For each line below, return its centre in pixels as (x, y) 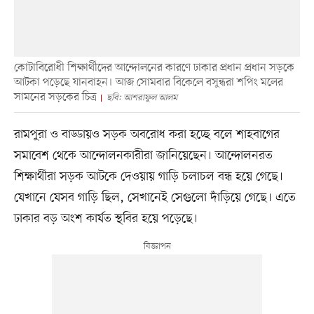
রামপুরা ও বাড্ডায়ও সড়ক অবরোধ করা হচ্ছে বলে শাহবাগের (146, 135)
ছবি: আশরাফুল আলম (142, 98)
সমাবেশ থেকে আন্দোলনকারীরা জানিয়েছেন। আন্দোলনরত (143, 156)
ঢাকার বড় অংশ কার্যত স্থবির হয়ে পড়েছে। (105, 219)
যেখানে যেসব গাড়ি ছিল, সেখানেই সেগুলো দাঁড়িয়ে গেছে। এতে (155, 198)
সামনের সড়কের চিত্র (55, 98)
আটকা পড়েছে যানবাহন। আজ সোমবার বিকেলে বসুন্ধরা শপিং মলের (148, 83)
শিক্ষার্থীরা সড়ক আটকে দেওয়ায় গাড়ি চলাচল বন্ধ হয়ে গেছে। (148, 177)
